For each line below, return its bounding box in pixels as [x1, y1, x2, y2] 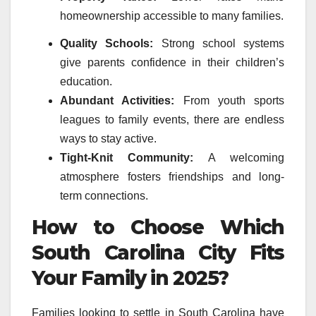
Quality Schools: [60, 37, 154, 50]
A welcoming [193, 152, 285, 164]
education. [60, 75, 112, 88]
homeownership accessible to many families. [60, 9, 284, 22]
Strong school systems [153, 37, 284, 50]
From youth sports [174, 95, 284, 107]
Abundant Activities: [60, 95, 175, 107]
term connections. [60, 190, 148, 202]
